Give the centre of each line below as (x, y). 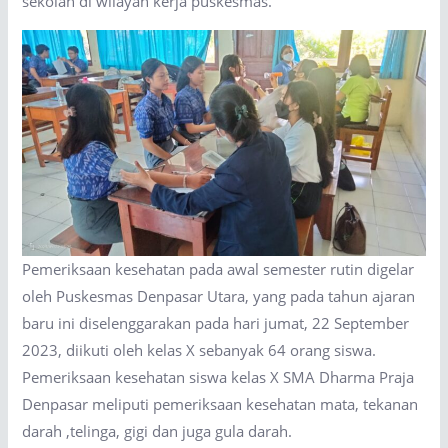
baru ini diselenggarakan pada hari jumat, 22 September (216, 323)
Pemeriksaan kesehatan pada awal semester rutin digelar (218, 269)
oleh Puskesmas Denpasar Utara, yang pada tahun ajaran (219, 296)
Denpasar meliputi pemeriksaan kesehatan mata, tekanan (220, 404)
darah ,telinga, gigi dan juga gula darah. (157, 431)
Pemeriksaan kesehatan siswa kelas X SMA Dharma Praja (218, 377)
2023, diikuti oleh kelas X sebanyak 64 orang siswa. (199, 350)
